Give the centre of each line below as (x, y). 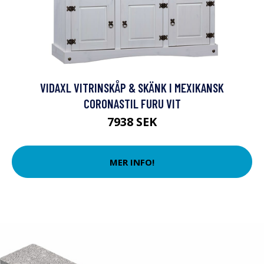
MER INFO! (132, 162)
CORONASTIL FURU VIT (132, 103)
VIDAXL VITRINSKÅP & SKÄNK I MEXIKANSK (132, 88)
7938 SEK (132, 122)
